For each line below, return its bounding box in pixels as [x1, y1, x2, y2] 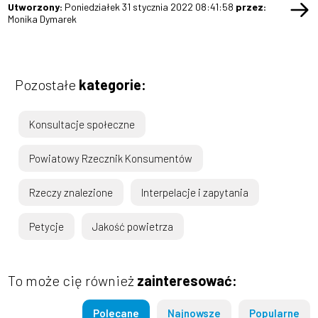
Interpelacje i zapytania [141, 185, 249, 199]
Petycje [29, 219, 65, 233]
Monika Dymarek [8, 12, 77, 25]
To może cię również [8, 271, 138, 289]
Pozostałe [15, 75, 79, 93]
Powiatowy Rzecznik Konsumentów [29, 151, 193, 165]
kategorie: [79, 75, 147, 93]
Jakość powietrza [92, 219, 174, 233]
